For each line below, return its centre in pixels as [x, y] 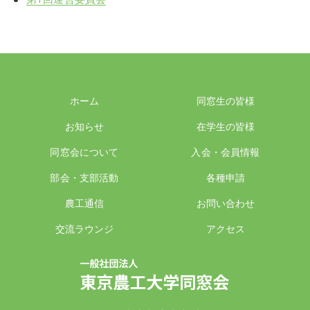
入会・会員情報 [226, 152]
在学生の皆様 [226, 126]
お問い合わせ [226, 203]
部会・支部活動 [84, 177]
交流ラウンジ [84, 228]
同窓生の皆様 [226, 100]
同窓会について [84, 152]
